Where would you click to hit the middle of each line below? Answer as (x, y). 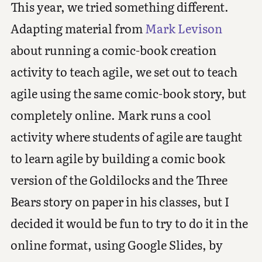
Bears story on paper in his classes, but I (120, 201)
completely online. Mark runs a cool (111, 114)
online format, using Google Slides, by (116, 244)
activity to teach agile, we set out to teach (124, 71)
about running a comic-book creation (113, 49)
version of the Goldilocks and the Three (119, 179)
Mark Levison (183, 28)
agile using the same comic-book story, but (128, 93)
